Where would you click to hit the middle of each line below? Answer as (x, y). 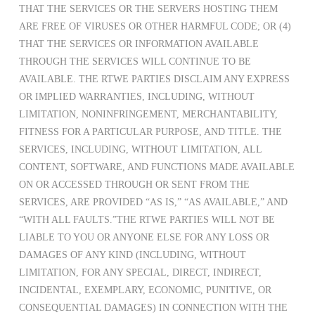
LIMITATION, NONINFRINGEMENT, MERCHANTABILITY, (148, 115)
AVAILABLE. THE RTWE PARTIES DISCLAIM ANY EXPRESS (154, 79)
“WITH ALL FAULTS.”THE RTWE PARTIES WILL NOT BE (147, 220)
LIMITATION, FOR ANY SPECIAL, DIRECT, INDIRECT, (140, 273)
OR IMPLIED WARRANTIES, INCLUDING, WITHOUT (136, 97)
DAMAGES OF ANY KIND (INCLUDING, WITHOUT (132, 255)
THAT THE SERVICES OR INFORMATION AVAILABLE (139, 44)
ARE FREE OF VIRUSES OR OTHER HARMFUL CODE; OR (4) (155, 27)
